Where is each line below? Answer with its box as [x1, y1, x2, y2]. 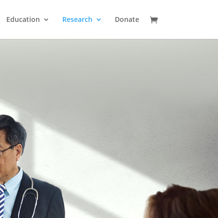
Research [62, 15, 92, 24]
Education [6, 15, 40, 24]
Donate [115, 15, 139, 24]
